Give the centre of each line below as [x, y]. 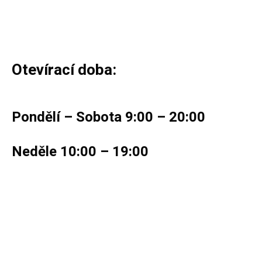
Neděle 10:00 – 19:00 [80, 152]
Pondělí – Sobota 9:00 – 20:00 [108, 118]
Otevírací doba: [64, 70]
